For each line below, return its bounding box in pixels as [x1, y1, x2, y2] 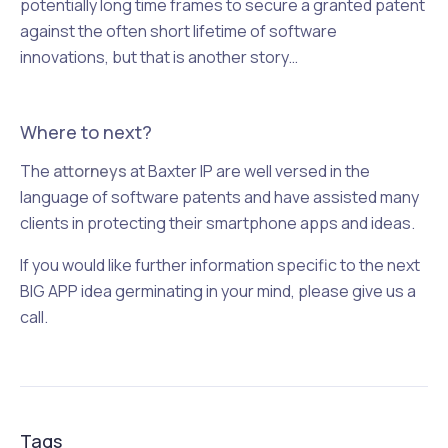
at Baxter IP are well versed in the [127, 160, 370, 182]
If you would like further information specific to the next [20, 254, 420, 276]
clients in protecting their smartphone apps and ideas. [20, 212, 415, 234]
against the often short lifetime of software [20, 20, 337, 42]
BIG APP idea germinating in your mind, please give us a [20, 280, 416, 302]
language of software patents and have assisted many [20, 186, 419, 208]
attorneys [53, 160, 127, 182]
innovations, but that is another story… [20, 46, 298, 68]
